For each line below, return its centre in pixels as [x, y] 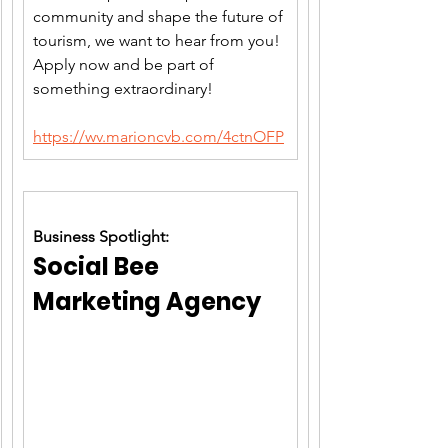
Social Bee [98, 266]
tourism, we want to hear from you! [158, 41]
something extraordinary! [123, 89]
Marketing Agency [147, 301]
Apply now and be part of [125, 65]
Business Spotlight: [101, 236]
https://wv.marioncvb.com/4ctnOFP [158, 137]
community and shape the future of [160, 17]
